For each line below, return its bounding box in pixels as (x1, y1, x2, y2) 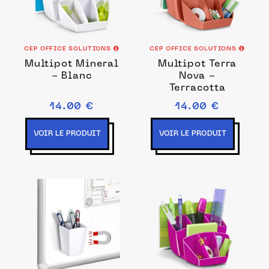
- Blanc (51, 71, 92, 81)
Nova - (179, 71, 216, 81)
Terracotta (169, 83, 226, 93)
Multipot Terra (157, 59, 237, 69)
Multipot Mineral (25, 59, 119, 69)
